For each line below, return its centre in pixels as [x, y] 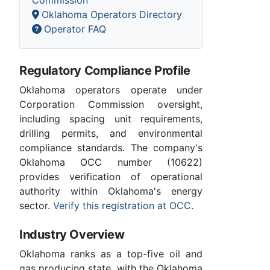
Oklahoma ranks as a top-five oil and [111, 253]
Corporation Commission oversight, [111, 104]
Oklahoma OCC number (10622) [111, 162]
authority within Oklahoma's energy [111, 191]
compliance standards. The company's [111, 147]
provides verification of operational [111, 176]
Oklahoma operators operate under [111, 89]
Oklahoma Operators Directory [112, 14]
